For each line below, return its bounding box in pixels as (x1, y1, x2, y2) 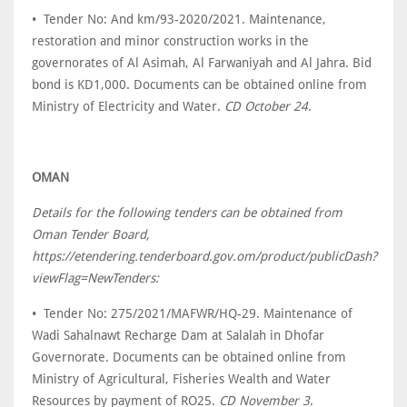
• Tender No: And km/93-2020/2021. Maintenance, (32, 12, 326, 26)
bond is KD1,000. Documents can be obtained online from (32, 77, 367, 92)
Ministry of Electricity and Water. (32, 99, 224, 114)
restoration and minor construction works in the (32, 34, 309, 48)
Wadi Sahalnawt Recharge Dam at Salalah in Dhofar (32, 328, 324, 342)
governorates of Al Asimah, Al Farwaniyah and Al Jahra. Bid (32, 55, 372, 70)
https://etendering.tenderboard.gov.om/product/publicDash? (32, 249, 377, 263)
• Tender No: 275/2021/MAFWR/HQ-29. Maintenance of (32, 306, 352, 321)
